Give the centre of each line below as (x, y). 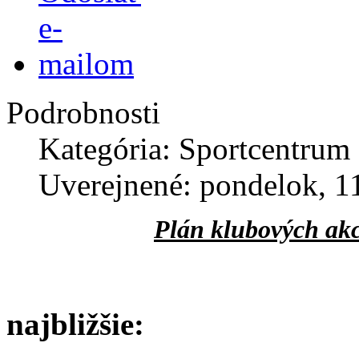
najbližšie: (75, 324)
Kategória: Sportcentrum (194, 148)
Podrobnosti (83, 112)
